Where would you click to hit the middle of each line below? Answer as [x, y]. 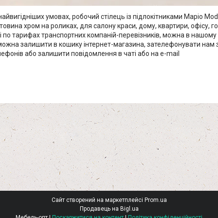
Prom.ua [155, 200]
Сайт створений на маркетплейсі [98, 200]
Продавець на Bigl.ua [109, 209]
